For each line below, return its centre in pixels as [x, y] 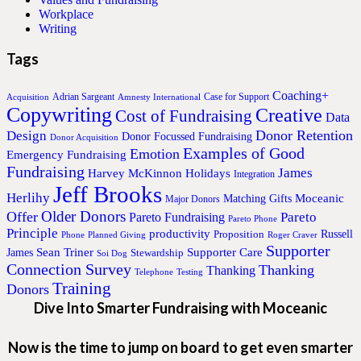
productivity [180, 233]
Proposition [239, 234]
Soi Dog [112, 253]
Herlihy [28, 197]
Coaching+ [301, 95]
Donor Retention [304, 135]
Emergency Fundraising [66, 154]
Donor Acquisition [84, 137]
